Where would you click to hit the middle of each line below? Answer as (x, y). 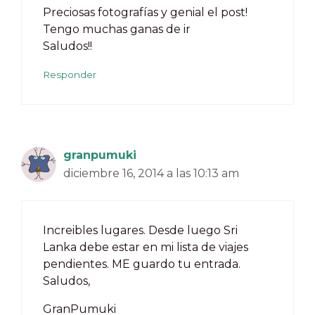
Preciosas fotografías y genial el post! (145, 12)
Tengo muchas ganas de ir (117, 29)
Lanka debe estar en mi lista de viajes (146, 247)
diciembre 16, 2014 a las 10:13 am (151, 173)
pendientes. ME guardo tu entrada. (142, 264)
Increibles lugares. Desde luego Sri (140, 230)
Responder (70, 74)
